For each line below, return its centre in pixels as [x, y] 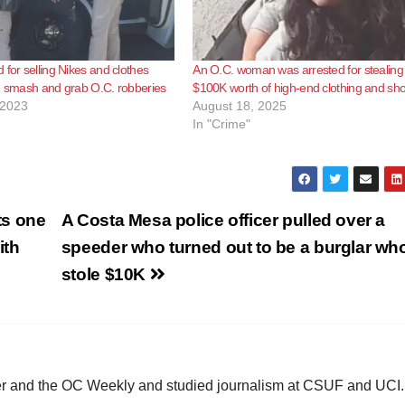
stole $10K [105, 274]
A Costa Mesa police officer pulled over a [223, 220]
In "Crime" [222, 123]
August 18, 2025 [240, 105]
